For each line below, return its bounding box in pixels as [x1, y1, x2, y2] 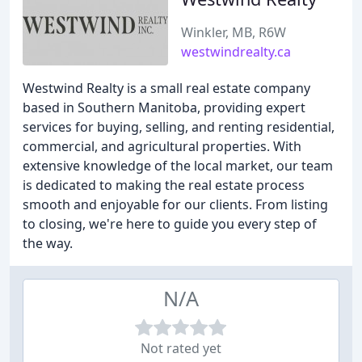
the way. [23, 234, 73, 252]
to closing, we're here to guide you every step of [23, 215, 317, 233]
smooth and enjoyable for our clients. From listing [23, 196, 328, 213]
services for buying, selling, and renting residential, [23, 118, 335, 136]
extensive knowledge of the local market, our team [23, 157, 333, 175]
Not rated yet [141, 339, 221, 357]
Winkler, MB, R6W [181, 23, 286, 41]
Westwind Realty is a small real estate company [23, 79, 310, 97]
